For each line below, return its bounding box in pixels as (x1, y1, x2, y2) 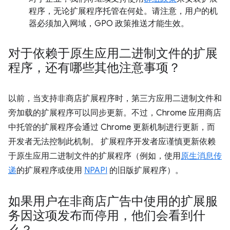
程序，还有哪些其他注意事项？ (8, 60, 181, 75)
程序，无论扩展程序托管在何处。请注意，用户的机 (29, 6, 218, 16)
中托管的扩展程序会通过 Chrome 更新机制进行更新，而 (8, 122, 215, 132)
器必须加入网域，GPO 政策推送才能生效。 (29, 18, 189, 29)
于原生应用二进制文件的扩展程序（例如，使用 (8, 151, 181, 161)
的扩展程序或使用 (16, 165, 84, 176)
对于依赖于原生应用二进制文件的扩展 (8, 46, 218, 61)
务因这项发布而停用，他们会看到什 (8, 208, 205, 223)
